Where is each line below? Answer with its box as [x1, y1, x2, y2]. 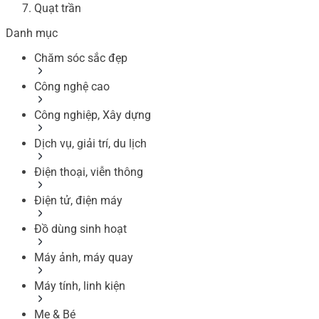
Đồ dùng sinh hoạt [34, 221, 127, 236]
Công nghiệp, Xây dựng [34, 108, 151, 122]
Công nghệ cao [34, 79, 110, 93]
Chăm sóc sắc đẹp [34, 51, 127, 65]
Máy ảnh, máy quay [34, 250, 133, 264]
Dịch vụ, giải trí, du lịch [34, 136, 147, 150]
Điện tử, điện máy [34, 193, 122, 207]
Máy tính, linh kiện [34, 278, 125, 293]
